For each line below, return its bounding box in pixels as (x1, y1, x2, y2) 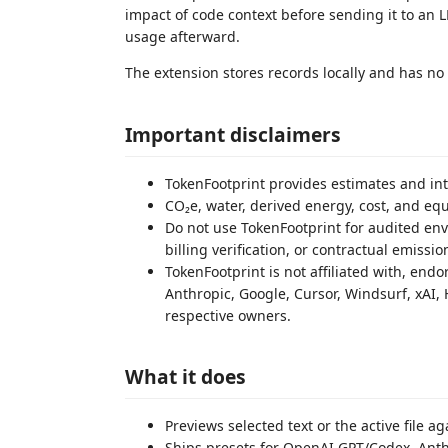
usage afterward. (125, 27, 240, 46)
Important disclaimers (125, 120, 341, 148)
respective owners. (165, 305, 291, 325)
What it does (125, 363, 246, 390)
